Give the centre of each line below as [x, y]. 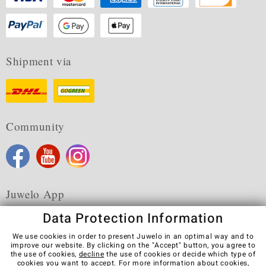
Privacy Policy [213, 259]
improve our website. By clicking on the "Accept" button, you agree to [133, 245]
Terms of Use [144, 259]
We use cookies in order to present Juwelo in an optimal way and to [133, 236]
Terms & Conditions [64, 259]
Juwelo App [35, 194]
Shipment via [39, 61]
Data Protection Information [133, 218]
